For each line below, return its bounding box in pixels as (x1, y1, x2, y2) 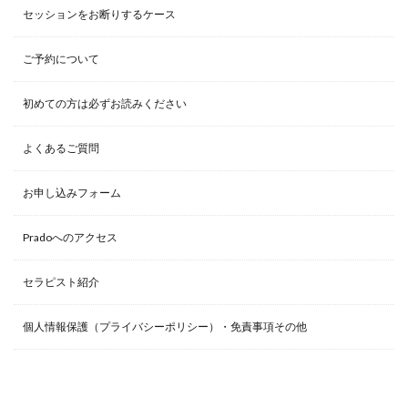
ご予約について (23, 51, 99, 66)
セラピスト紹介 (23, 274, 99, 289)
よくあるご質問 (23, 140, 99, 155)
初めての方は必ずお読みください (23, 96, 187, 110)
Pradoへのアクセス (23, 229, 117, 244)
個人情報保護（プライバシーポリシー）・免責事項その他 (23, 319, 307, 333)
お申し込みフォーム (23, 185, 121, 199)
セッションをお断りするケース (23, 6, 176, 21)
